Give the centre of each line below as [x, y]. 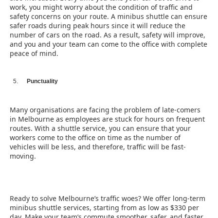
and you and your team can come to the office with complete [109, 44]
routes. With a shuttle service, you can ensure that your [100, 128]
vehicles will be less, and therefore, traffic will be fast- [98, 147]
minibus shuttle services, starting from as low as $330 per [104, 208]
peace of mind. [34, 53]
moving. [23, 156]
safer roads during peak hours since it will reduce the [98, 26]
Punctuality [42, 81]
